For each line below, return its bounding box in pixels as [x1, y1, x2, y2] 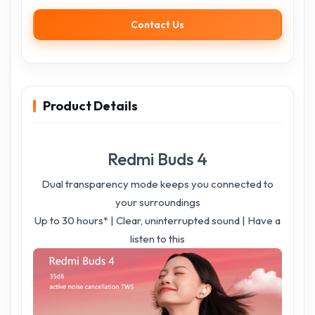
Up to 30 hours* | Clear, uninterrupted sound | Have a [34, 214, 281, 227]
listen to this [130, 232, 185, 245]
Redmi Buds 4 [108, 148, 207, 169]
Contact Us [131, 18, 184, 31]
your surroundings [115, 195, 200, 209]
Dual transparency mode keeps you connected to [41, 177, 274, 191]
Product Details [43, 98, 138, 114]
